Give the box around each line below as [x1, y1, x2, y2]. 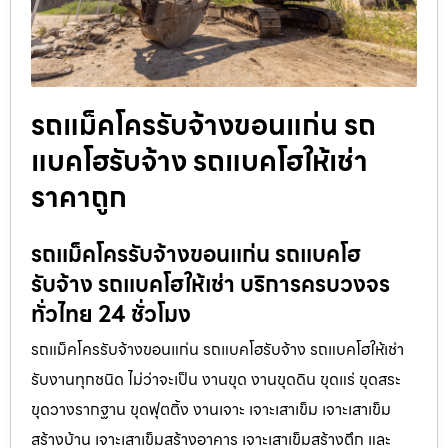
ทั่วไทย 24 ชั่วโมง [31, 296, 191, 332]
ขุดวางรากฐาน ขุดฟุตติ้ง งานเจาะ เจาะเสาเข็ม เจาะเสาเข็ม [31, 396, 391, 422]
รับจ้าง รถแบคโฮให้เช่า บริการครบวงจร [31, 266, 390, 302]
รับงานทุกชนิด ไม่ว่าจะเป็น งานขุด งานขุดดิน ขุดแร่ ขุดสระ [31, 366, 401, 392]
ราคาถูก [31, 174, 127, 219]
